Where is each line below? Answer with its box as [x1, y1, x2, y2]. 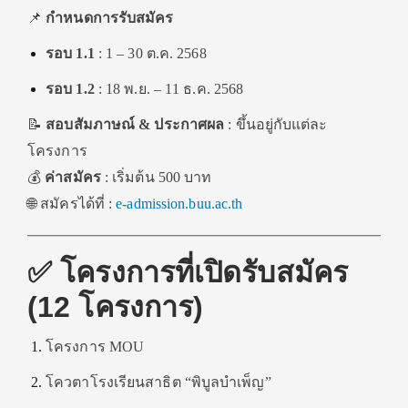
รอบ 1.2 [46, 80, 95, 97]
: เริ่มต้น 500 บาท [100, 168, 212, 185]
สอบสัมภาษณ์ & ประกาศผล [46, 116, 225, 132]
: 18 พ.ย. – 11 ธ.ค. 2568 [94, 80, 244, 97]
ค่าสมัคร [45, 168, 101, 185]
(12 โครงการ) [27, 290, 204, 323]
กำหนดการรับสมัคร [46, 9, 174, 25]
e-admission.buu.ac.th [116, 195, 243, 211]
